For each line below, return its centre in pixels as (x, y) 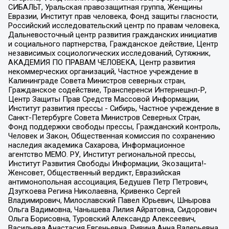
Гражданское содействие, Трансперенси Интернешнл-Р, (107, 90)
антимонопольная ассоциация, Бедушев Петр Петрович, (108, 182)
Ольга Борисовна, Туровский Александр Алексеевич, (102, 219)
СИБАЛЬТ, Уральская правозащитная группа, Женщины (105, 7)
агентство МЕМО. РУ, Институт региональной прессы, (102, 154)
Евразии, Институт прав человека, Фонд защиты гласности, (113, 16)
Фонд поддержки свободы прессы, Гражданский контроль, (114, 127)
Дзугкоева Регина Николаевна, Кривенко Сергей (94, 191)
